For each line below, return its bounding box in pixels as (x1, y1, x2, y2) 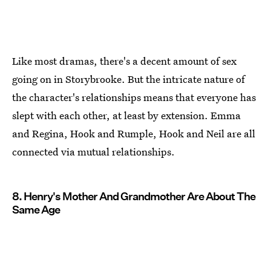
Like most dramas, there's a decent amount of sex (12, 53, 237, 68)
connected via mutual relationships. (12, 144, 175, 158)
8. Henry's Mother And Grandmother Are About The (12, 189, 255, 203)
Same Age (12, 203, 60, 216)
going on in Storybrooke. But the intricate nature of (12, 71, 245, 86)
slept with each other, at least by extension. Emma (12, 108, 241, 122)
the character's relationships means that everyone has (12, 90, 256, 104)
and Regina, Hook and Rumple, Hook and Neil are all (12, 126, 255, 140)
